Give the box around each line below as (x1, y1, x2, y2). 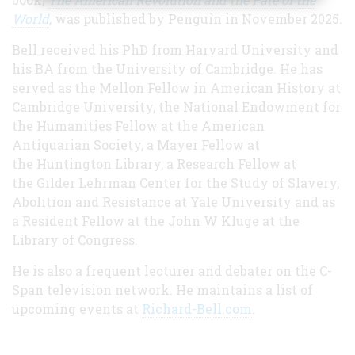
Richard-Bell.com (142, 300, 252, 317)
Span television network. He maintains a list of (12, 281, 313, 298)
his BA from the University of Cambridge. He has (12, 59, 323, 77)
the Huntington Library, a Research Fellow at (12, 155, 296, 172)
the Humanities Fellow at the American (12, 116, 265, 134)
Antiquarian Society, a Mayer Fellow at (12, 136, 260, 153)
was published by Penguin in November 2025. (55, 10, 342, 27)
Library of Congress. (12, 231, 138, 248)
